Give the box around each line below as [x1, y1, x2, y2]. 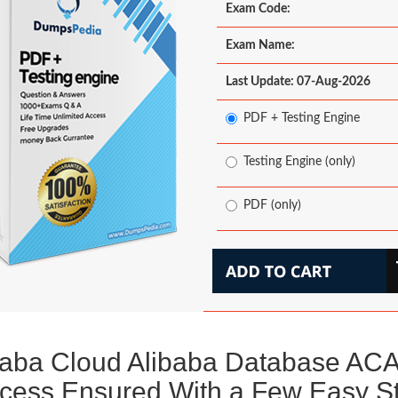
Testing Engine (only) [243, 155, 355, 168]
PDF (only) [243, 199, 301, 211]
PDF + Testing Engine [243, 112, 360, 124]
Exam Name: [225, 39, 295, 52]
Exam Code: [225, 3, 291, 15]
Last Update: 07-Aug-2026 [225, 76, 370, 88]
